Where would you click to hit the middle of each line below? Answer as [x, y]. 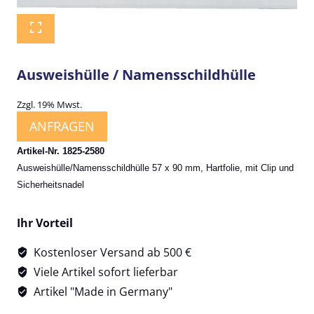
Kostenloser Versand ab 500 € [111, 252]
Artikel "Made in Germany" [102, 291]
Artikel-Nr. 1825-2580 [61, 151]
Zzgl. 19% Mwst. [49, 105]
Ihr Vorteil [45, 223]
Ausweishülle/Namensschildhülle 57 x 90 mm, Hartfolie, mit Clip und [155, 168]
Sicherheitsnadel [50, 184]
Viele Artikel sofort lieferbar [104, 272]
